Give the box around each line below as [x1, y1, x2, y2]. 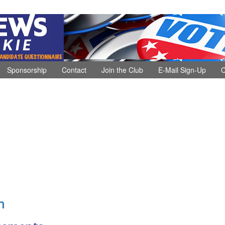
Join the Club [101, 64, 143, 75]
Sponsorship [7, 64, 47, 75]
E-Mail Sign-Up [158, 64, 206, 75]
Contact [62, 64, 86, 75]
